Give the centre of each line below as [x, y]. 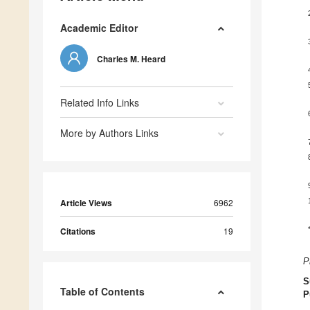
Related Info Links [100, 103]
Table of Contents [102, 292]
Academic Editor [99, 28]
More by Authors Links [109, 133]
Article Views [86, 203]
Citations [78, 231]
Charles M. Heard [131, 59]
